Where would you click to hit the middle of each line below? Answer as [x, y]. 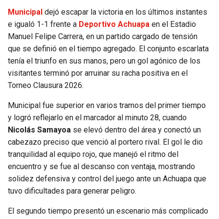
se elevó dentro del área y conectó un [136, 130]
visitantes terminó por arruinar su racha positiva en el [98, 73]
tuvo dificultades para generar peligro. [72, 191]
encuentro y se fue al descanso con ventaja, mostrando [101, 167]
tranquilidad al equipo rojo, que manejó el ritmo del [93, 154]
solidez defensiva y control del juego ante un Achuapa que [107, 179]
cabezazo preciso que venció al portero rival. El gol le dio [105, 142]
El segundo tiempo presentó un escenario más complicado [108, 211]
